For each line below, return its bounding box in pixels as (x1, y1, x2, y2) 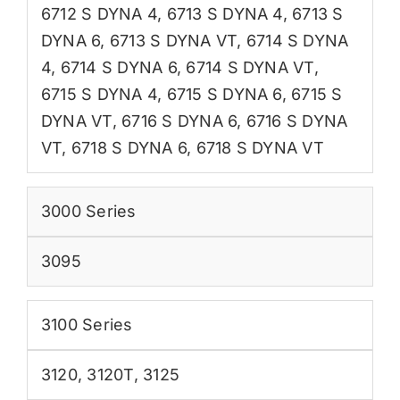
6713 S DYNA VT (109, 31, 237, 51)
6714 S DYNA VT (186, 58, 314, 78)
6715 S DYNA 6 (166, 85, 282, 104)
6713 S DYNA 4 (166, 4, 283, 24)
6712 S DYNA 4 (40, 4, 158, 24)
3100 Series (40, 315, 133, 335)
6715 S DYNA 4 (40, 85, 158, 104)
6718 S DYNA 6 (71, 138, 187, 158)
